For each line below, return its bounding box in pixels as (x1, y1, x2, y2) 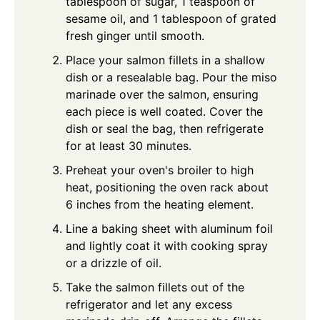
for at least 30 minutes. (66, 139, 191, 154)
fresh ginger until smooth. (66, 29, 204, 44)
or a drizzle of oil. (66, 256, 161, 271)
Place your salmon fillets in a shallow (66, 53, 265, 68)
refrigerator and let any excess (66, 297, 232, 312)
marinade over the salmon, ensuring (66, 87, 259, 102)
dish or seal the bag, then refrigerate (66, 121, 264, 136)
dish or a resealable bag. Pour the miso (66, 70, 277, 85)
